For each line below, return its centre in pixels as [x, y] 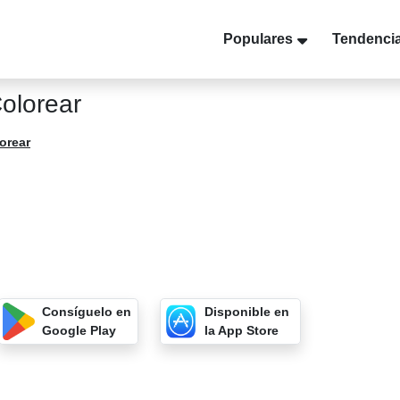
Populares [258, 39]
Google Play [79, 330]
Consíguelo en [87, 312]
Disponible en [246, 312]
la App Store [241, 330]
